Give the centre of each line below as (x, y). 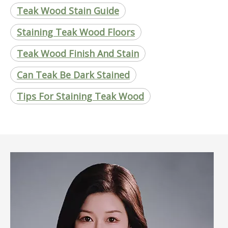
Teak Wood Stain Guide (68, 10)
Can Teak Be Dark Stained (73, 75)
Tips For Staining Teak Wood (80, 96)
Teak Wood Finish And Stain (78, 53)
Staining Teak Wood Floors (76, 32)
